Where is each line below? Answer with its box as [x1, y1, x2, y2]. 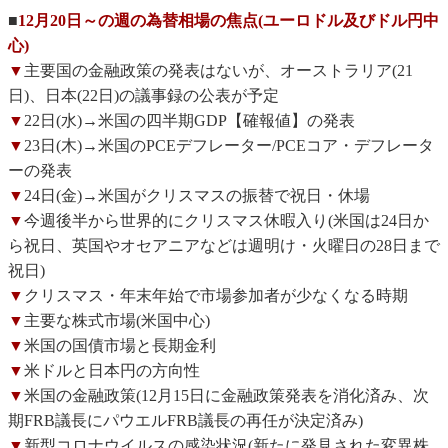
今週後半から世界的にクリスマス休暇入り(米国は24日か [24, 212, 429, 230]
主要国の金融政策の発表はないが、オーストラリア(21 [24, 62, 413, 80]
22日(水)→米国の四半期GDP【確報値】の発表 [24, 112, 355, 130]
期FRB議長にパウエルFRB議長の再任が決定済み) [8, 412, 363, 430]
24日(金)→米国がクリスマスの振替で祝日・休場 [24, 187, 370, 205]
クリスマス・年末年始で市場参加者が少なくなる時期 [24, 287, 408, 305]
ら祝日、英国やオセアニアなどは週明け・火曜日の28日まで [8, 237, 440, 255]
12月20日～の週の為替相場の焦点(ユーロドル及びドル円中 [18, 12, 439, 30]
